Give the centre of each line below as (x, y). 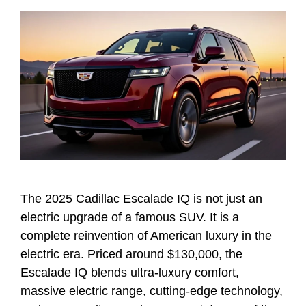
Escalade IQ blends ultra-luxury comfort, (130, 273)
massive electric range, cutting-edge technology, (152, 291)
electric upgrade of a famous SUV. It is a (130, 218)
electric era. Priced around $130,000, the (131, 254)
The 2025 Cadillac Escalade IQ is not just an (141, 199)
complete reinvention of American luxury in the (146, 236)
